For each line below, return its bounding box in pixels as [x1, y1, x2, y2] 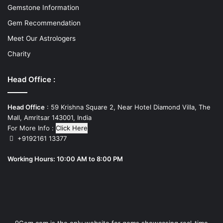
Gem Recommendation [7, 18, 81, 27]
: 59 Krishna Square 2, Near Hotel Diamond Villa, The [45, 103, 211, 111]
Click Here [56, 123, 88, 132]
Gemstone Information [7, 3, 79, 11]
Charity [7, 49, 31, 58]
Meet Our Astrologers [7, 34, 76, 42]
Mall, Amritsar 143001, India [7, 113, 92, 121]
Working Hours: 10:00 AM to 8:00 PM [7, 154, 123, 163]
